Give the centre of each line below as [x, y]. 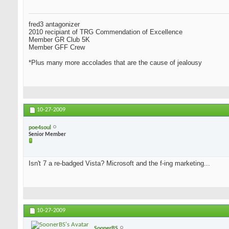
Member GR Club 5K [59, 40]
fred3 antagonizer [54, 25]
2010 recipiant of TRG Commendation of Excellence [106, 32]
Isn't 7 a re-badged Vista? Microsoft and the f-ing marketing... [119, 164]
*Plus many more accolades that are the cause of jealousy [115, 63]
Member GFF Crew [57, 48]
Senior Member [47, 134]
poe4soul [40, 128]
